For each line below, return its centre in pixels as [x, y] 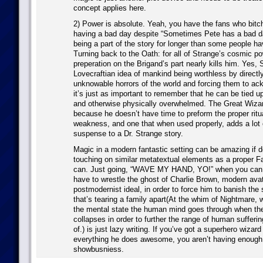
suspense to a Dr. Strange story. [128, 134]
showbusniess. [98, 249]
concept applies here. [109, 8]
